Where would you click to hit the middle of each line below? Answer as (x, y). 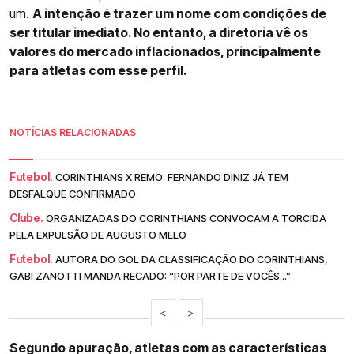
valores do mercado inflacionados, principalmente (165, 52)
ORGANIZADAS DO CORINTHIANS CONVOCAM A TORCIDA (186, 218)
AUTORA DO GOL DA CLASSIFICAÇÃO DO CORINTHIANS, (192, 260)
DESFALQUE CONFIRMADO (73, 194)
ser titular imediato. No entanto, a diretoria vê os (159, 33)
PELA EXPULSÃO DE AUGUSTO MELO (98, 235)
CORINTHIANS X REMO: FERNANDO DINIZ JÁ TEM (172, 177)
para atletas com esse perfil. (98, 71)
